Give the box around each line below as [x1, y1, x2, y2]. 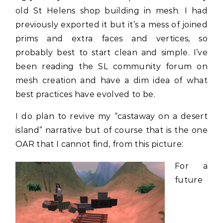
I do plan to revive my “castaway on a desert [15, 111, 208, 121]
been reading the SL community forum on [15, 62, 208, 71]
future [175, 175, 203, 185]
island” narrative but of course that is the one [15, 125, 208, 135]
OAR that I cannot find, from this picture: [15, 139, 184, 149]
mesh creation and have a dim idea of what [15, 76, 208, 85]
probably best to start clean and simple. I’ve [15, 48, 208, 57]
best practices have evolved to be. [15, 90, 155, 99]
